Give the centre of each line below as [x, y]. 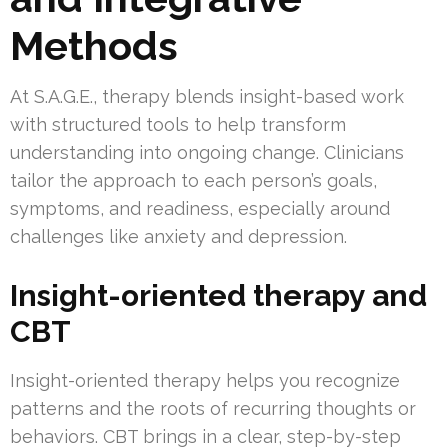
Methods [94, 46]
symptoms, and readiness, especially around [200, 209]
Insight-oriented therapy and [218, 296]
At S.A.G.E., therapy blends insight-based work [207, 97]
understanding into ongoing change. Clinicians [207, 153]
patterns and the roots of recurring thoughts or [213, 409]
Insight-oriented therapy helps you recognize [205, 381]
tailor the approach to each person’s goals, [193, 181]
